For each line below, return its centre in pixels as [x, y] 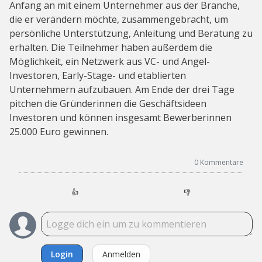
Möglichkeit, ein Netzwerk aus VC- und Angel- [110, 62]
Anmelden [121, 254]
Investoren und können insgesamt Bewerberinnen [120, 118]
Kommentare [222, 163]
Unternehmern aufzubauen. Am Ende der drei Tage [122, 90]
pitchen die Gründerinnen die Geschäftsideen [108, 104]
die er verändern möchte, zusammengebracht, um [119, 20]
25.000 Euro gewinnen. [59, 132]
